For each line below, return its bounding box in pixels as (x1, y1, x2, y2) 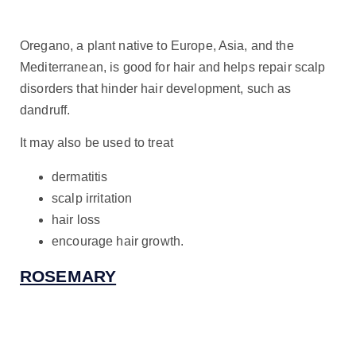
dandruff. (20, 103, 71, 117)
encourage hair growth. (52, 234, 184, 248)
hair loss (52, 213, 101, 226)
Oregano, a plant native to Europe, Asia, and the (20, 38, 294, 52)
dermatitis (52, 170, 108, 184)
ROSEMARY (20, 266, 117, 285)
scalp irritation (52, 192, 133, 205)
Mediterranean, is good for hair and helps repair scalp (20, 60, 326, 74)
